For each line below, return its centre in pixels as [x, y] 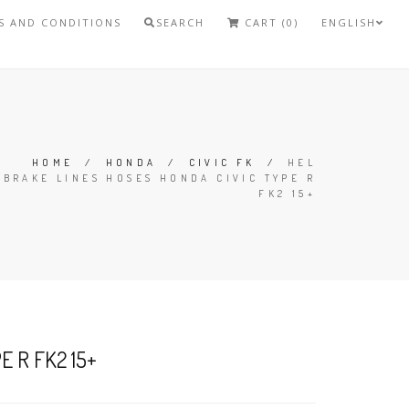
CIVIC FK [222, 163]
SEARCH [181, 22]
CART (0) [270, 22]
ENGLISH [349, 22]
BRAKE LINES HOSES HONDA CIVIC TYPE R [159, 178]
